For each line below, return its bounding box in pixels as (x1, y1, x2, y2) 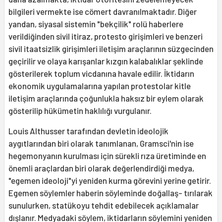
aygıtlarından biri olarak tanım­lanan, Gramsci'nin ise (8, 138, 194, 149)
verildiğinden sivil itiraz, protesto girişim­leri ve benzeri (8, 31, 203, 42)
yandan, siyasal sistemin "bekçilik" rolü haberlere (8, 19, 183, 29)
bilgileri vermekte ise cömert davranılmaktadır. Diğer (8, 6, 197, 17)
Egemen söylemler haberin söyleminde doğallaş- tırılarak (8, 188, 213, 198)
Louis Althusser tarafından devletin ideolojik (8, 126, 168, 136)
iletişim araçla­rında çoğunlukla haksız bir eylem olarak (8, 93, 204, 104)
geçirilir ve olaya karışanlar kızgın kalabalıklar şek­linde (8, 56, 203, 66)
